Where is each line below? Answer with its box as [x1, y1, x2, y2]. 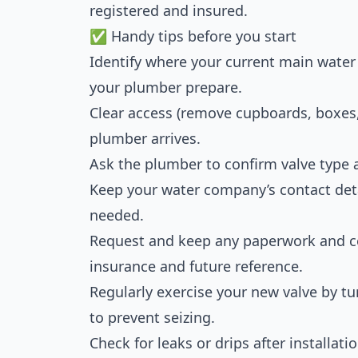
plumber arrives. [89, 129, 201, 148]
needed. [89, 205, 144, 225]
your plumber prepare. [89, 78, 242, 97]
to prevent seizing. [89, 308, 215, 327]
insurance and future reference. [89, 257, 303, 276]
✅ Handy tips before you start [89, 26, 296, 46]
